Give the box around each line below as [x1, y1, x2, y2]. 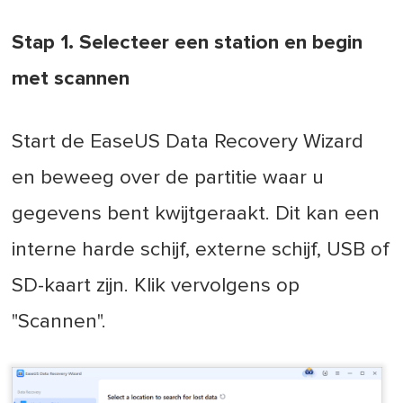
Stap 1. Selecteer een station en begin [12, 32, 363, 54]
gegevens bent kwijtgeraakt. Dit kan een [12, 203, 381, 225]
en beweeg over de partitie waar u [12, 167, 325, 189]
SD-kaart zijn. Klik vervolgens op [12, 275, 300, 297]
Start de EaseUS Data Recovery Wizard [12, 131, 364, 153]
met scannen [12, 68, 130, 90]
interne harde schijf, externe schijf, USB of [12, 239, 390, 261]
